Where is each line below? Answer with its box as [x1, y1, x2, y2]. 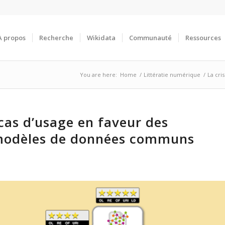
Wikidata [87, 33, 116, 42]
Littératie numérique [144, 71, 200, 78]
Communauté [129, 33, 172, 42]
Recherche [39, 33, 73, 42]
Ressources [185, 33, 221, 42]
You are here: [80, 71, 117, 78]
